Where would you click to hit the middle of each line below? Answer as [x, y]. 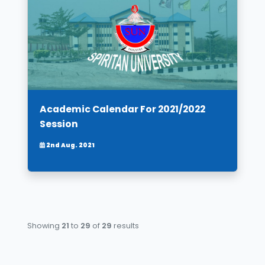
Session [59, 124]
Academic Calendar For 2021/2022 [122, 109]
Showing [44, 225]
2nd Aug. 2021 [70, 146]
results [125, 225]
